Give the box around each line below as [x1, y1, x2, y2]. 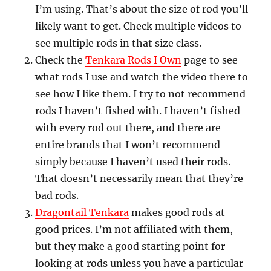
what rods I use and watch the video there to [35, 71, 249, 83]
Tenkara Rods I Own [85, 54, 182, 67]
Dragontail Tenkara [35, 206, 129, 219]
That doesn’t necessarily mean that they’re [35, 172, 244, 185]
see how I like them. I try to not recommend [35, 88, 246, 100]
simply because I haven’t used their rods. [35, 155, 231, 168]
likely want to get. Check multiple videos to [35, 20, 242, 33]
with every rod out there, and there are [35, 122, 221, 134]
